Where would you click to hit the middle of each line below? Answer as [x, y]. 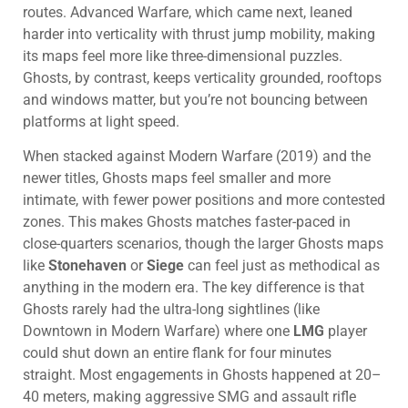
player [346, 331]
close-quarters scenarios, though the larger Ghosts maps [203, 243]
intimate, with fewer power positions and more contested [204, 199]
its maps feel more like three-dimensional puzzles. [183, 56]
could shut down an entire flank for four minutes [177, 352]
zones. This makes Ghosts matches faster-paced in [187, 221]
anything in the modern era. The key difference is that [194, 287]
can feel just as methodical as [282, 265]
